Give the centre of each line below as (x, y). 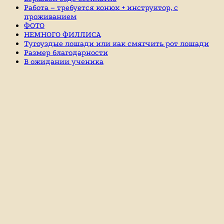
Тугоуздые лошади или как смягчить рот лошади (116, 44)
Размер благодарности (66, 53)
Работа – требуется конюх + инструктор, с (101, 8)
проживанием (50, 17)
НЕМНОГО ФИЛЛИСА (62, 35)
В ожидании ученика (64, 62)
